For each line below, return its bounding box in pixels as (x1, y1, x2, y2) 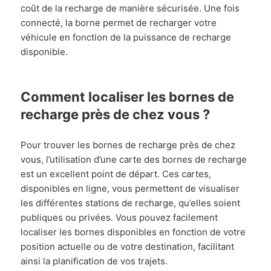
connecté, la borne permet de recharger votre (21, 16, 217, 28)
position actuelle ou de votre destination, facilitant (21, 240, 235, 252)
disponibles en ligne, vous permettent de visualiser (21, 182, 240, 194)
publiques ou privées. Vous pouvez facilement (21, 211, 218, 223)
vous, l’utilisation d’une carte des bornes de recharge (21, 153, 247, 165)
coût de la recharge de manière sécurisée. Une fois (21, 2, 240, 14)
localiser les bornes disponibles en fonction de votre (21, 226, 246, 238)
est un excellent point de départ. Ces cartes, (21, 168, 212, 180)
